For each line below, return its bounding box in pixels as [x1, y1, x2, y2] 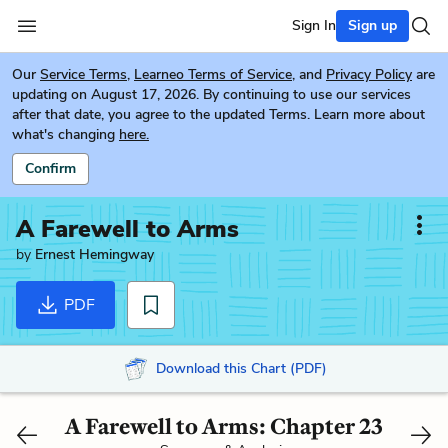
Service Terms [40, 65, 127, 84]
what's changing [12, 125, 115, 144]
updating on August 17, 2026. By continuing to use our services [12, 85, 411, 104]
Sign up [348, 16, 397, 35]
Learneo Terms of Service [134, 65, 292, 84]
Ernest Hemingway [35, 245, 154, 264]
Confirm [25, 159, 76, 178]
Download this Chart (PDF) [155, 359, 327, 378]
